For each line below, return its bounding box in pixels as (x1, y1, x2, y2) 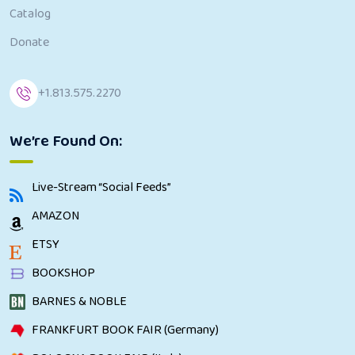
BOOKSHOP (32, 262, 95, 283)
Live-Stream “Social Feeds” (32, 177, 171, 197)
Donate (10, 32, 49, 52)
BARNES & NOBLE (32, 291, 127, 311)
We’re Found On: (10, 128, 122, 154)
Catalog (10, 3, 51, 24)
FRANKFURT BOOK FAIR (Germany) (32, 319, 219, 340)
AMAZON (32, 205, 79, 226)
